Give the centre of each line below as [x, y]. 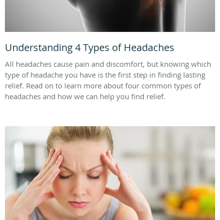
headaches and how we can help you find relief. [85, 96]
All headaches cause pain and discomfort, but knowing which [108, 64]
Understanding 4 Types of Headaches [90, 47]
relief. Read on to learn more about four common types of [103, 85]
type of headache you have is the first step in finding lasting [105, 74]
